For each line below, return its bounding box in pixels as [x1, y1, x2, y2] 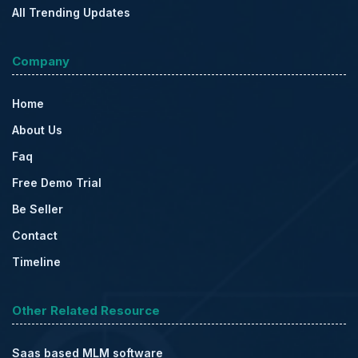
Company [12, 54, 70, 70]
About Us [12, 123, 62, 137]
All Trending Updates [12, 6, 130, 20]
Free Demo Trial [12, 176, 101, 190]
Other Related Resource [12, 303, 160, 319]
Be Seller [12, 202, 63, 217]
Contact [12, 229, 58, 243]
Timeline [12, 255, 61, 269]
